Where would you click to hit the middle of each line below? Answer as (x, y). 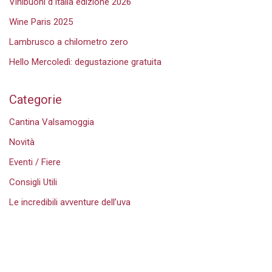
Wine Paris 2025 (41, 22)
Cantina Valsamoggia (52, 122)
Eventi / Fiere (35, 162)
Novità (22, 142)
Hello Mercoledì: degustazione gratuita (85, 62)
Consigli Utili (33, 182)
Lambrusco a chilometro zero (69, 42)
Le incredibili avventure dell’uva (70, 202)
